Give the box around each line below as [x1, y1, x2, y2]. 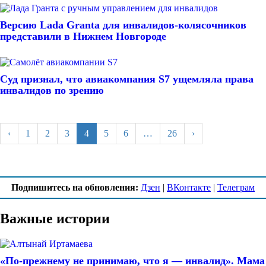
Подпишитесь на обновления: [11, 182, 138, 192]
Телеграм [217, 182, 255, 192]
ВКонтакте [167, 182, 211, 192]
